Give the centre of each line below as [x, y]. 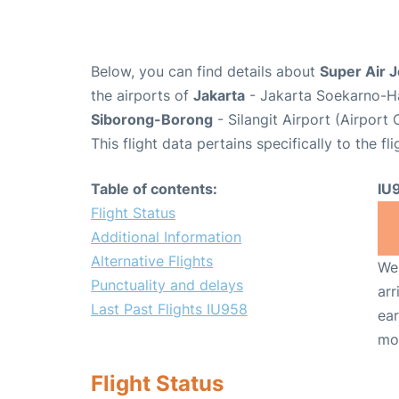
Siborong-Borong [152, 120]
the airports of [142, 96]
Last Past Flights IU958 [169, 309]
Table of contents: [154, 189]
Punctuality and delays [167, 285]
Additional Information [166, 237]
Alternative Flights [152, 261]
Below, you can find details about [205, 72]
